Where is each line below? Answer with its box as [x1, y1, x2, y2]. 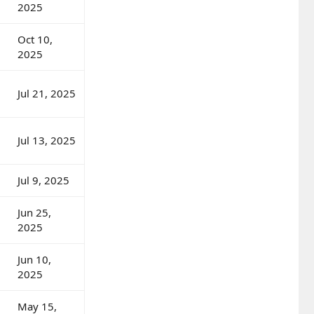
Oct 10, [18, 32, 53, 46]
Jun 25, [18, 205, 51, 219]
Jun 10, [18, 252, 51, 266]
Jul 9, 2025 [18, 172, 69, 187]
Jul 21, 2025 [18, 86, 76, 100]
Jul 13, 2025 [18, 132, 76, 147]
